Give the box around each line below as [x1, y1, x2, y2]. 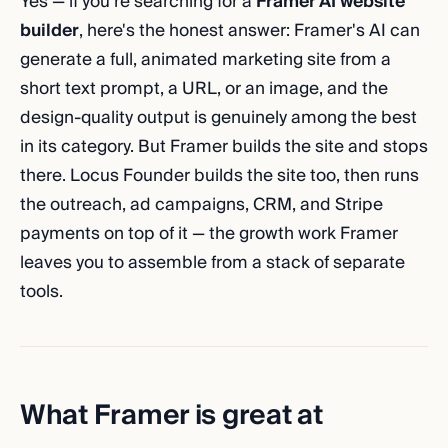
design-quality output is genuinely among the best [20, 103, 417, 132]
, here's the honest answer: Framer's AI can [79, 16, 420, 45]
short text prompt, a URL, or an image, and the [20, 74, 388, 103]
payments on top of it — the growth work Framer [20, 219, 398, 248]
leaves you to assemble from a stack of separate [20, 248, 405, 277]
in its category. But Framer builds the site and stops [20, 132, 428, 161]
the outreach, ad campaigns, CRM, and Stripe [20, 190, 383, 219]
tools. [20, 277, 63, 306]
